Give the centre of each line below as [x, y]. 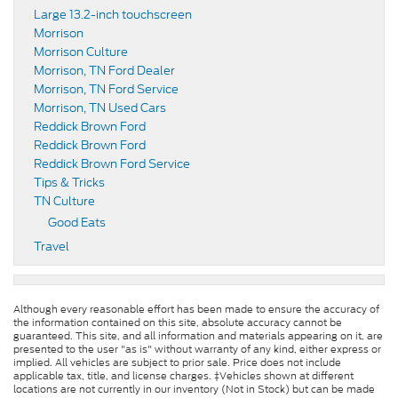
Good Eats [77, 223]
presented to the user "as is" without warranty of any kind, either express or [197, 350]
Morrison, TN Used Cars [100, 108]
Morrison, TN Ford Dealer [104, 71]
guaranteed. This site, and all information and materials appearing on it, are [198, 336]
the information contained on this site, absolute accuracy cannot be [178, 323]
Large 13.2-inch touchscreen [113, 15]
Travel [52, 247]
